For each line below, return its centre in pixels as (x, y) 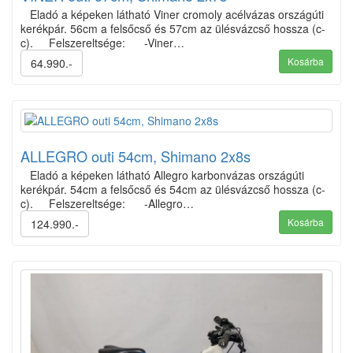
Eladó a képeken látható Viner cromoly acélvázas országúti (172, 14)
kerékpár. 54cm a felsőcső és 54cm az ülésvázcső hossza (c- (173, 189)
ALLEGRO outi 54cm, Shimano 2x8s (136, 156)
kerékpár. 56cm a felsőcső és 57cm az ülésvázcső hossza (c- (173, 28)
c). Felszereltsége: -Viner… (102, 42)
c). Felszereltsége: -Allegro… (107, 203)
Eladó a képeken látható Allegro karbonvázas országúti (162, 175)
